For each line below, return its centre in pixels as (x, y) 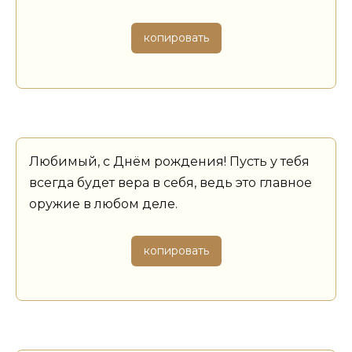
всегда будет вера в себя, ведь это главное (170, 182)
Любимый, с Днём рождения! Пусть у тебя (169, 161)
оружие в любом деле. (103, 203)
